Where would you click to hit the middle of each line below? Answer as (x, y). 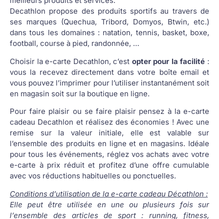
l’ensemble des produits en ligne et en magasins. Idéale (109, 144)
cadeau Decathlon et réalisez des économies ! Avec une (109, 122)
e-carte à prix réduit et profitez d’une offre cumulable (109, 165)
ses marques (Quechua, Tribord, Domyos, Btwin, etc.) (109, 22)
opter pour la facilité (168, 61)
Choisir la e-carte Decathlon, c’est (71, 61)
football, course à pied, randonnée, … (75, 44)
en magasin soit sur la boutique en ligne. (80, 93)
